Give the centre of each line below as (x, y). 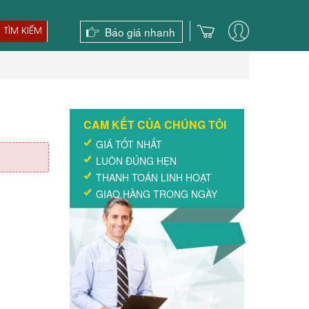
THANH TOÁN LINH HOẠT (154, 177)
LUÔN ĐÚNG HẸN (136, 161)
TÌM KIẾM (23, 31)
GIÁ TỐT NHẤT (129, 144)
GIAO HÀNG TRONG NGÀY (157, 194)
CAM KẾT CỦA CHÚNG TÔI (155, 124)
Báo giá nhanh (140, 32)
